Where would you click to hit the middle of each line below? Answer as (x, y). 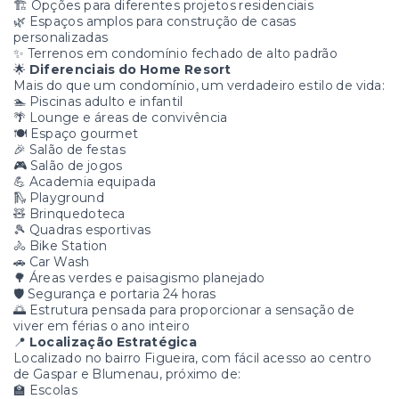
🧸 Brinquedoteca (69, 214)
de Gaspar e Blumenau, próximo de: (127, 375)
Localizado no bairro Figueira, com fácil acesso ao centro (193, 358)
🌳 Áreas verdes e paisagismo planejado (139, 278)
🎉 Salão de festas (69, 150)
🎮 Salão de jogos (68, 166)
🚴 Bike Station (61, 246)
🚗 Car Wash (52, 262)
